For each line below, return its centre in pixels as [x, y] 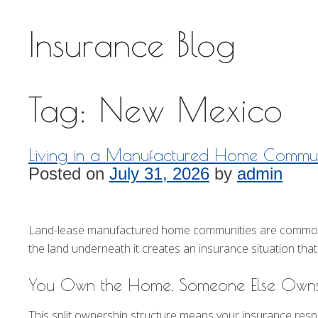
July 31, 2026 [159, 174]
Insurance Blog [132, 44]
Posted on [69, 174]
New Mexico [191, 110]
